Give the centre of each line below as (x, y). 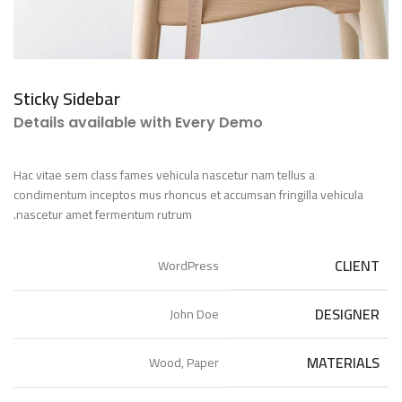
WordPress (188, 266)
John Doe (194, 314)
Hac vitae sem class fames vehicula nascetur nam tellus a (164, 175)
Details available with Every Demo (138, 122)
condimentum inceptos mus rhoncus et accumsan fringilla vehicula (188, 195)
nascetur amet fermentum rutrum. (104, 214)
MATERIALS (343, 363)
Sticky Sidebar (67, 98)
